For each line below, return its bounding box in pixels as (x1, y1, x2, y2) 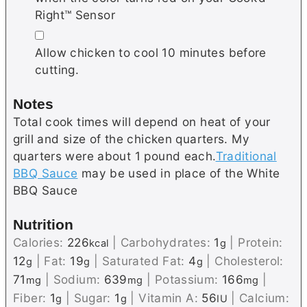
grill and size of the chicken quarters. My (13, 131, 249, 146)
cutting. (35, 62, 79, 77)
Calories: (13, 234, 67, 249)
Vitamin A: (138, 290, 202, 305)
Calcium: (239, 290, 290, 305)
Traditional (215, 148, 277, 163)
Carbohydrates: (120, 234, 214, 249)
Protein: (238, 234, 283, 249)
